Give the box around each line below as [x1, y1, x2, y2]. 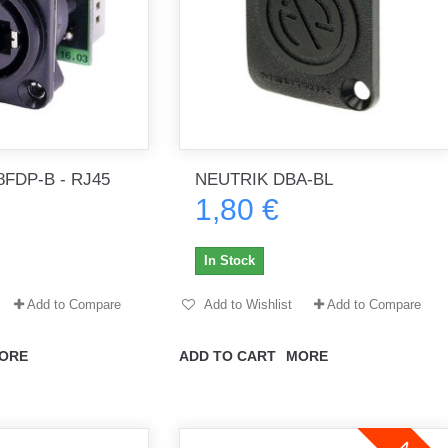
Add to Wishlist [200, 296, 292, 312]
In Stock [203, 252, 255, 268]
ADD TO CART [178, 347, 276, 364]
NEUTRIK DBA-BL [194, 169, 333, 189]
